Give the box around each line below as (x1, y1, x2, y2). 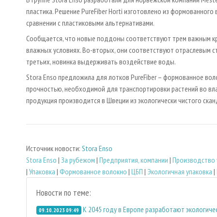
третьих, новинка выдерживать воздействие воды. (26, 57, 176, 67)
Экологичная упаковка (147, 166, 212, 176)
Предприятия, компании (99, 155, 168, 165)
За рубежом (61, 155, 95, 165)
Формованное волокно (60, 166, 127, 176)
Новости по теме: (36, 186, 91, 198)
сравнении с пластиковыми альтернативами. (26, 18, 155, 28)
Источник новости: (26, 143, 82, 153)
